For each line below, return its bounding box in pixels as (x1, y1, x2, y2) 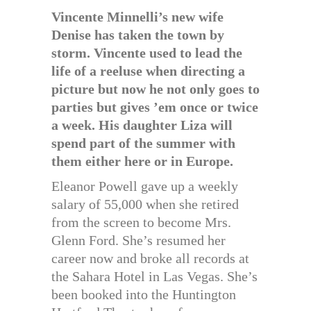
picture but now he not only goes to (51, 81, 260, 96)
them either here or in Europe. (51, 153, 233, 169)
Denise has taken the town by (51, 27, 224, 42)
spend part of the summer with (51, 135, 235, 151)
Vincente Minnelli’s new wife (51, 9, 224, 24)
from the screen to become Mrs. (51, 215, 231, 230)
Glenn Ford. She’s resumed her (51, 233, 226, 248)
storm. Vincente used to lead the (51, 45, 242, 60)
